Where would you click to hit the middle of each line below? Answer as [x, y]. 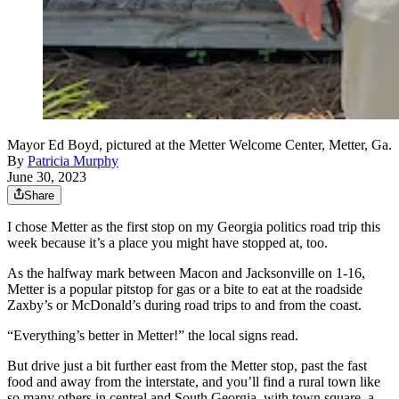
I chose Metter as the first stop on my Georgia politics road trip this [194, 226]
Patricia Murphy [73, 160]
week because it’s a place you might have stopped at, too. [167, 242]
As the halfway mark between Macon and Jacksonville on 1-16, [186, 273]
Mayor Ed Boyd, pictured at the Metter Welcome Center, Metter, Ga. [199, 144]
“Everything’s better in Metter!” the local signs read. [153, 335]
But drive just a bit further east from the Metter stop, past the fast [187, 365]
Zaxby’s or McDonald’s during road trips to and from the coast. [184, 305]
